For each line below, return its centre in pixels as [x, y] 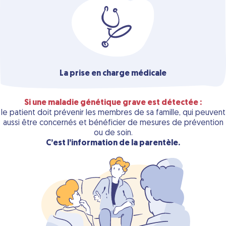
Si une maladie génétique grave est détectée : [113, 103]
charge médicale [134, 73]
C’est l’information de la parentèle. [113, 143]
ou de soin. [113, 133]
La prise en [81, 73]
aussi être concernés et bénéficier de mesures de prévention [113, 123]
